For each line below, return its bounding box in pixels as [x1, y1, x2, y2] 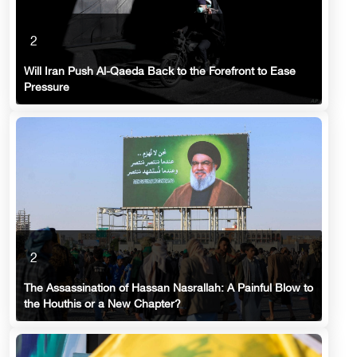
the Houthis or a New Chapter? [24, 298, 181, 312]
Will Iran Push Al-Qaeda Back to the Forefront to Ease [24, 65, 296, 80]
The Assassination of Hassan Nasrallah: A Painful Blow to [24, 282, 313, 296]
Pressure [24, 81, 69, 96]
